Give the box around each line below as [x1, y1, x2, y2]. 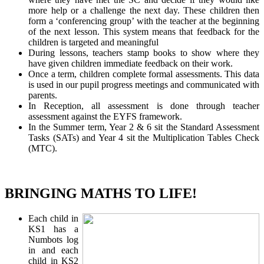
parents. [28, 90, 57, 100]
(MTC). [28, 143, 57, 153]
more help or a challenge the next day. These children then [28, 5, 259, 15]
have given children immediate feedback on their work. [28, 58, 233, 68]
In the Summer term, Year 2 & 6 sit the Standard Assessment [28, 121, 259, 132]
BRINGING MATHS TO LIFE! [5, 185, 197, 201]
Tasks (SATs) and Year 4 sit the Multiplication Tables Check [28, 132, 259, 143]
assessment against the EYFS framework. [28, 111, 182, 121]
